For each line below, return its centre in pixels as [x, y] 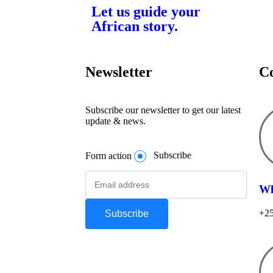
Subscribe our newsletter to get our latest [163, 110]
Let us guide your [146, 11]
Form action [108, 155]
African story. [135, 26]
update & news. [115, 121]
